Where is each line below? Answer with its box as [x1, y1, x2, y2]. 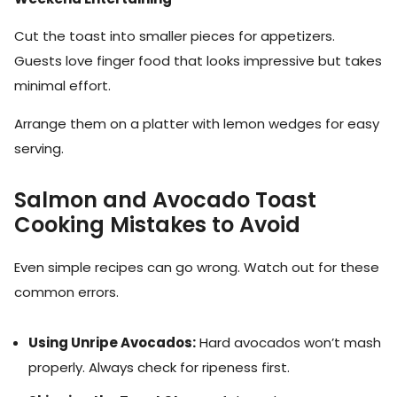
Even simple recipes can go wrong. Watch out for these [14, 257, 379, 276]
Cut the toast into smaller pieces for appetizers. [14, 27, 335, 46]
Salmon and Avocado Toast [14, 184, 316, 214]
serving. [14, 138, 64, 158]
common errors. [14, 282, 119, 301]
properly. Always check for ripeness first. [28, 358, 290, 377]
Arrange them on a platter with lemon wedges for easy [14, 113, 379, 133]
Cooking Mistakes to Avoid [14, 209, 300, 239]
